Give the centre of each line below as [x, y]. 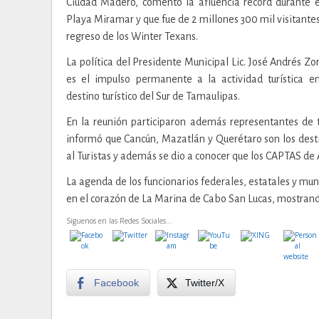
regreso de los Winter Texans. [132, 36]
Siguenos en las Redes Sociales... [119, 220]
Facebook [116, 282]
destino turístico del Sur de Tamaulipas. [153, 96]
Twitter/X [205, 282]
